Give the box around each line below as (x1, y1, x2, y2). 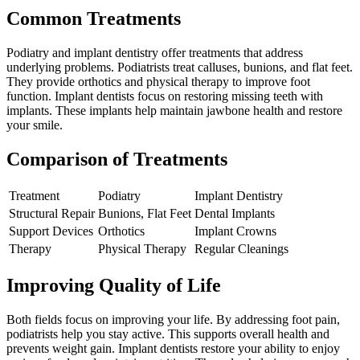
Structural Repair (9, 207, 95, 221)
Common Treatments (6, 8, 181, 30)
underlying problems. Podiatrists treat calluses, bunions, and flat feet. (6, 60, 353, 75)
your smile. (6, 118, 63, 133)
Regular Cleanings (194, 242, 288, 256)
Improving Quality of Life (6, 274, 221, 296)
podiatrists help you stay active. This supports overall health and (6, 326, 329, 341)
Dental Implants (194, 207, 275, 221)
